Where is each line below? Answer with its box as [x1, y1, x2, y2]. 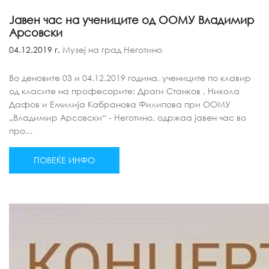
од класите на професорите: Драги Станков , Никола [9, 86, 240, 96]
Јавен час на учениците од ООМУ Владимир [9, 13, 254, 26]
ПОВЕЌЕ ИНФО [34, 155, 95, 165]
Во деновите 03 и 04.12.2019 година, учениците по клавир [9, 73, 251, 83]
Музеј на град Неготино [60, 44, 162, 55]
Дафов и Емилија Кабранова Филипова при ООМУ [9, 99, 231, 109]
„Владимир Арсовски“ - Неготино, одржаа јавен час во [9, 112, 246, 122]
